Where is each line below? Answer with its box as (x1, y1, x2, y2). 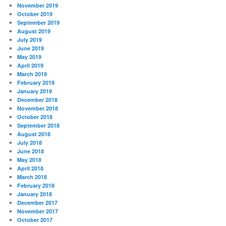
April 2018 (17, 164, 44, 172)
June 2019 (17, 44, 44, 52)
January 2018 (17, 190, 52, 198)
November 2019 (17, 1, 59, 9)
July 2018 (17, 138, 42, 146)
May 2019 (17, 52, 42, 61)
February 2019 (17, 78, 55, 86)
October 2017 (17, 215, 53, 223)
